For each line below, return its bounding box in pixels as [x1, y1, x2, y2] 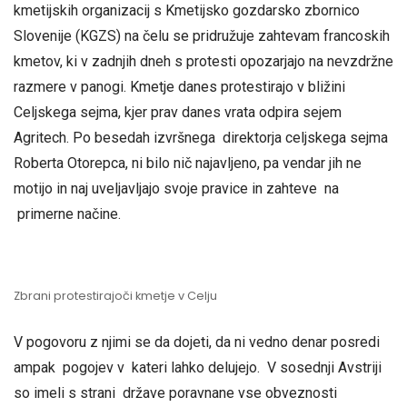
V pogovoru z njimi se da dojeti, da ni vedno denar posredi [14, 333, 380, 352]
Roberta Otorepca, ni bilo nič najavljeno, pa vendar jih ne [14, 154, 362, 172]
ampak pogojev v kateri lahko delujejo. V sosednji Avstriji [14, 359, 382, 377]
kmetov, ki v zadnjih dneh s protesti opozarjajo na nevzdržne [14, 53, 393, 70]
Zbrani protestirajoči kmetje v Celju [14, 288, 217, 304]
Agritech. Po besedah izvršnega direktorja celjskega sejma [14, 129, 392, 146]
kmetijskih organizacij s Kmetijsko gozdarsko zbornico [14, 2, 360, 19]
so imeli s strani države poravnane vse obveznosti [14, 384, 337, 402]
